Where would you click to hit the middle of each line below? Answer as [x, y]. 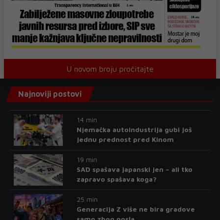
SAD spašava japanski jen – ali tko [134, 169]
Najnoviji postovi [50, 94]
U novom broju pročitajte [110, 69]
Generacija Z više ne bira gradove [136, 209]
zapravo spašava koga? [116, 179]
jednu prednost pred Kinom [125, 139]
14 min [87, 120]
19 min [87, 160]
